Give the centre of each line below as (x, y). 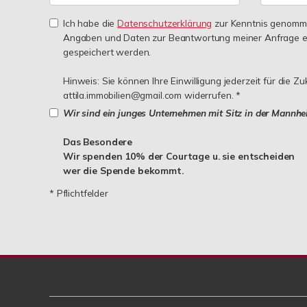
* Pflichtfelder (79, 193)
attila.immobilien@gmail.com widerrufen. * (152, 95)
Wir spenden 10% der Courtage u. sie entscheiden (179, 156)
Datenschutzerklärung (165, 23)
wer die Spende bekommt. (123, 170)
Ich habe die (90, 23)
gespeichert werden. (107, 52)
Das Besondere (98, 142)
